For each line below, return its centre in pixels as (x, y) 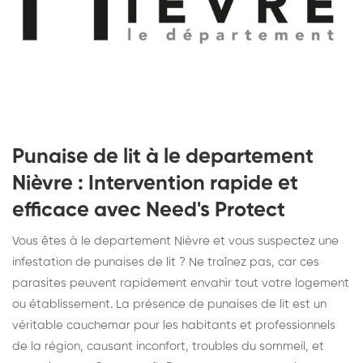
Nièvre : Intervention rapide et (155, 184)
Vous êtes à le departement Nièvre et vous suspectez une (175, 241)
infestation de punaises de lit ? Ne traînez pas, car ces (166, 262)
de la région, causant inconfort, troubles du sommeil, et (168, 346)
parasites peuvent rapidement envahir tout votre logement (181, 283)
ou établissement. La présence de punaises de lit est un (169, 304)
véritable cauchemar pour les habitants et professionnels (174, 325)
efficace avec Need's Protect (149, 210)
